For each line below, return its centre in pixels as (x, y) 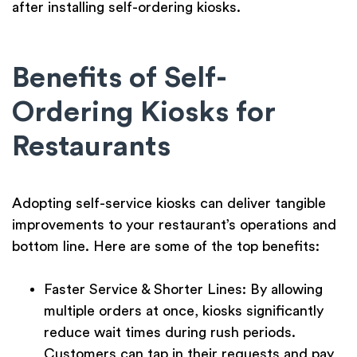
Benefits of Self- (120, 78)
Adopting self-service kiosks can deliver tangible (169, 204)
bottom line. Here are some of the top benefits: (166, 247)
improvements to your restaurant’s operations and (174, 225)
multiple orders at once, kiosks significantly (184, 311)
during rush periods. (228, 333)
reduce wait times (102, 333)
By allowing (284, 290)
